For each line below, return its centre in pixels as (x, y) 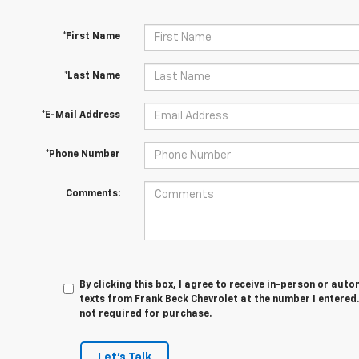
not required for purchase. (146, 314)
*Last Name (92, 76)
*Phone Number (83, 155)
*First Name (91, 37)
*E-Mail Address (81, 115)
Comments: (93, 194)
